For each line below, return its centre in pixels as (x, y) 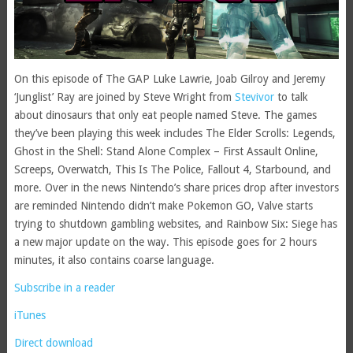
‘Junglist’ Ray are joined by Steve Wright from (124, 97)
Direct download (53, 343)
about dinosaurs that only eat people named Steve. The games (165, 115)
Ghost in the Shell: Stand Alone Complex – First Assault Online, (166, 152)
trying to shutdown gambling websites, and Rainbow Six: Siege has (175, 224)
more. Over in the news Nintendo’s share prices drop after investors (176, 188)
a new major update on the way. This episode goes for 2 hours (165, 242)
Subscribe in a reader (64, 288)
